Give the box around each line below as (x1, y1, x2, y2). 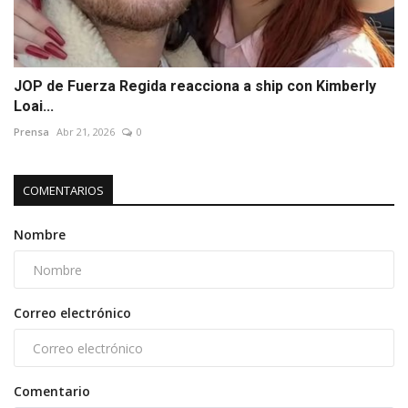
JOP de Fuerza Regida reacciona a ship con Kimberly (14, 77, 376, 96)
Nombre (14, 226, 66, 244)
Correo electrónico (14, 304, 131, 322)
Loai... (14, 97, 54, 116)
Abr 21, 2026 (56, 125, 115, 139)
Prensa (14, 125, 49, 139)
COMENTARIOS (23, 182, 104, 199)
